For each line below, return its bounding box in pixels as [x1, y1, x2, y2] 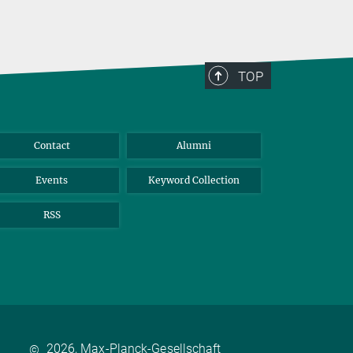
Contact [33, 139, 70, 152]
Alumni [176, 139, 211, 152]
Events [35, 174, 69, 187]
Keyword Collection [147, 174, 240, 187]
